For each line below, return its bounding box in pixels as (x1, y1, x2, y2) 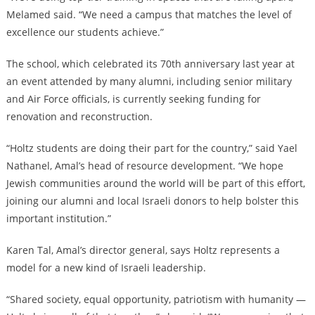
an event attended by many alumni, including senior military (6, 74, 292, 88)
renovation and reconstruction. (6, 109, 153, 123)
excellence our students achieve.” (6, 25, 164, 39)
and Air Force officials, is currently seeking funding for (6, 91, 261, 105)
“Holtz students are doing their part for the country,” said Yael (6, 141, 297, 155)
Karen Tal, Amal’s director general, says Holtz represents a (6, 243, 280, 257)
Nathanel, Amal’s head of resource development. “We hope (6, 158, 283, 172)
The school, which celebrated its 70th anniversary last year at (6, 56, 295, 70)
